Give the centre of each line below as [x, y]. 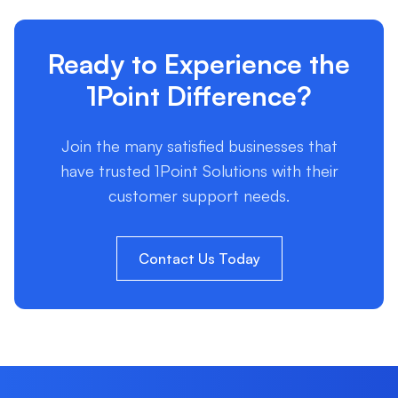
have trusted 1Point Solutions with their [199, 171]
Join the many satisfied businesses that [199, 146]
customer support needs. [199, 195]
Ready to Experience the [199, 64]
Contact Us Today [199, 259]
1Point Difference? [199, 96]
